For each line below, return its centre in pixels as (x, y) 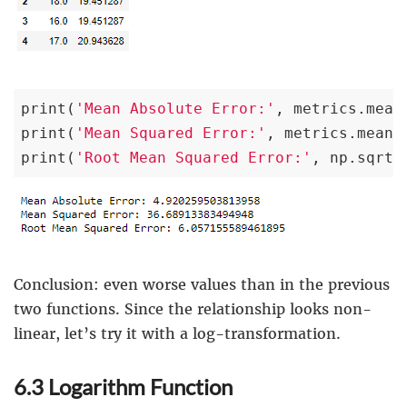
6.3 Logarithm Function (123, 387)
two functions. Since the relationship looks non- (193, 309)
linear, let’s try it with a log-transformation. (177, 334)
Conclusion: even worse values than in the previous (202, 285)
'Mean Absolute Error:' (175, 109)
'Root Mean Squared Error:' (194, 158)
